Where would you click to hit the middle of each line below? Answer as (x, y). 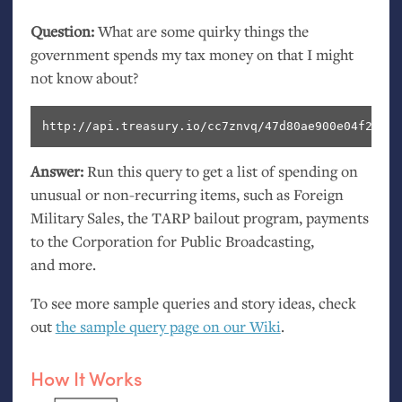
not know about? (84, 77)
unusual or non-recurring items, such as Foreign (187, 194)
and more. (63, 264)
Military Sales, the (91, 217)
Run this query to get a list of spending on (220, 170)
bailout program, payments (279, 217)
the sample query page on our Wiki (168, 327)
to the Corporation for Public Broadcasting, (172, 240)
